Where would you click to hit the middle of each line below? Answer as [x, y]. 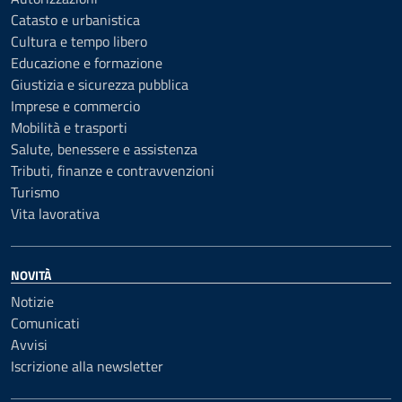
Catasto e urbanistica [75, 20]
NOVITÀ [31, 275]
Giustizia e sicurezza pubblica [100, 84]
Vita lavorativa [55, 214]
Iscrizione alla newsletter [87, 366]
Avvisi [29, 345]
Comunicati [45, 323]
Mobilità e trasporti [69, 127]
